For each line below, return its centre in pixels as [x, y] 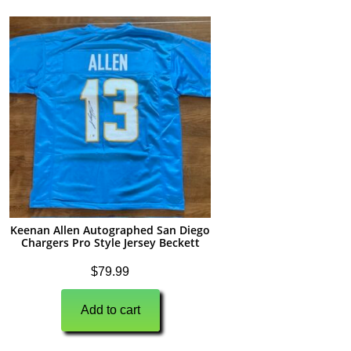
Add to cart [110, 309]
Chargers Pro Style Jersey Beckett [110, 242]
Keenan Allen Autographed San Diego [110, 230]
